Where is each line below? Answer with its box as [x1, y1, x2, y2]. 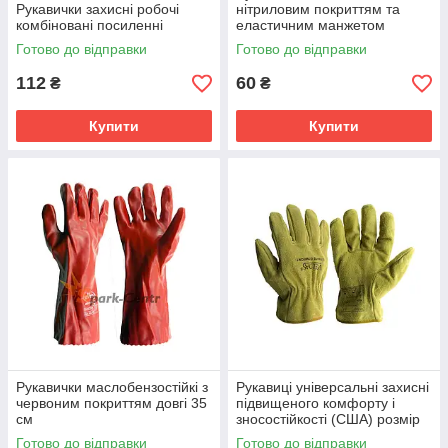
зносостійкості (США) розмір [236, 411, 420, 427]
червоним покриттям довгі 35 [16, 395, 207, 411]
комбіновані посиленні [16, 17, 163, 33]
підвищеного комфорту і [236, 395, 395, 411]
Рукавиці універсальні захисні [236, 379, 429, 395]
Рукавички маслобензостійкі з [16, 379, 208, 395]
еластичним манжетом [236, 17, 385, 33]
